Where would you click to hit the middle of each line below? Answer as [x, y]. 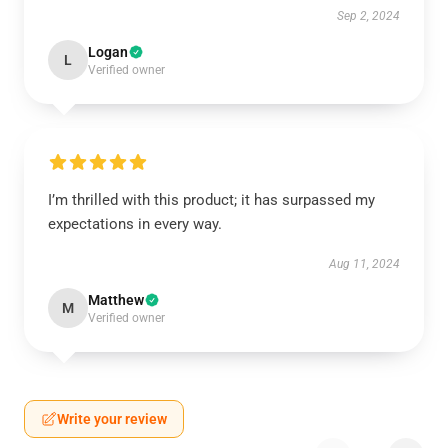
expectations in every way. [135, 224]
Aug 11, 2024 [364, 264]
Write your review [112, 419]
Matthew [116, 300]
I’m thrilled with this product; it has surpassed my [211, 200]
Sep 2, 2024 [368, 16]
